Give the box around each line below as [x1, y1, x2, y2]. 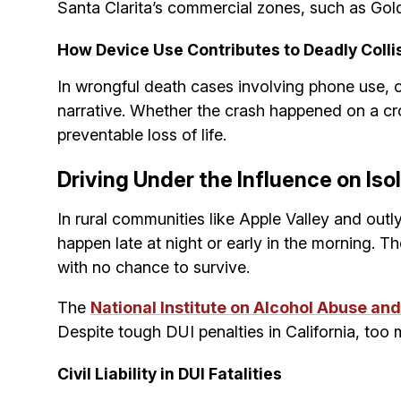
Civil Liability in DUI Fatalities [57, 364, 282, 384]
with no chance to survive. [57, 258, 250, 277]
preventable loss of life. [57, 125, 226, 145]
